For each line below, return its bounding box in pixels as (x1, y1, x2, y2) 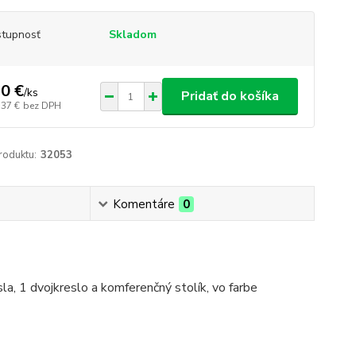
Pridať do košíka (180, 87, 279, 105)
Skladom (108, 27, 157, 42)
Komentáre (112, 196, 175, 212)
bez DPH (22, 99, 61, 112)
